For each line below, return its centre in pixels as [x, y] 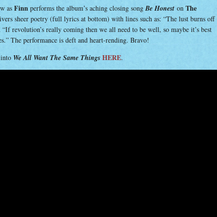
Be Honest [160, 8]
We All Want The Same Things [57, 58]
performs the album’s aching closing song [87, 8]
